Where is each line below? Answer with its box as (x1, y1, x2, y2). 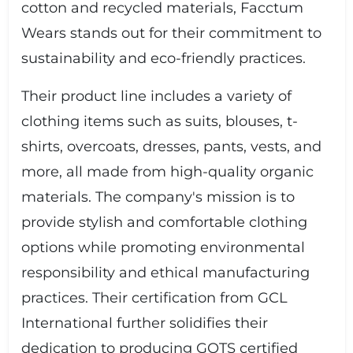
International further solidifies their (20, 314, 268, 332)
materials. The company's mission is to (20, 188, 295, 206)
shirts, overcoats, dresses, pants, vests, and (20, 138, 321, 155)
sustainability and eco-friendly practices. (20, 50, 306, 67)
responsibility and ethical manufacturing (20, 264, 310, 281)
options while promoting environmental (20, 239, 305, 256)
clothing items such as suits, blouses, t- (20, 113, 298, 130)
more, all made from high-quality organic (20, 163, 314, 180)
